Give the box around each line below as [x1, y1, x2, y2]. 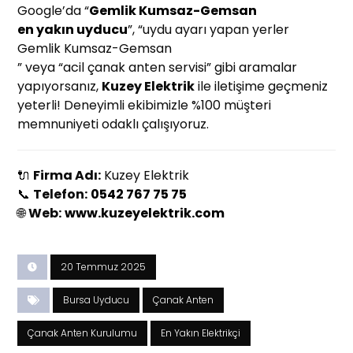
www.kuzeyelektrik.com [65, 204, 225, 223]
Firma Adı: [33, 166, 102, 185]
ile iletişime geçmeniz [195, 77, 329, 96]
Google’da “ [17, 2, 90, 20]
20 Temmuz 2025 [61, 260, 147, 274]
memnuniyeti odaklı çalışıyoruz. [17, 115, 210, 134]
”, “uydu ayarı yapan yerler [128, 20, 290, 39]
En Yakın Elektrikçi [161, 326, 241, 340]
